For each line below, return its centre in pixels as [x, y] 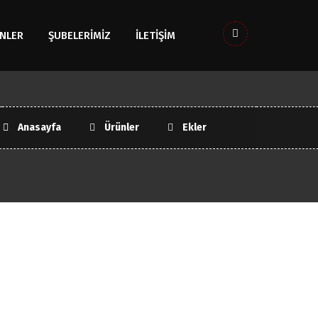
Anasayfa [38, 127]
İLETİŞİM [155, 35]
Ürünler [121, 127]
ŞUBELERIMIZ [79, 35]
